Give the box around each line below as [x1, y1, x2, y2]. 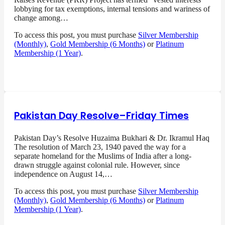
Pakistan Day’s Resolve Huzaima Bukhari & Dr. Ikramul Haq [14, 134, 209, 143]
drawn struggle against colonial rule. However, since [14, 161, 180, 170]
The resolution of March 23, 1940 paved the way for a [14, 143, 186, 152]
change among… [14, 14, 68, 23]
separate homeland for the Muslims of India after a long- [14, 152, 191, 161]
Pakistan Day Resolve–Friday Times [14, 109, 189, 123]
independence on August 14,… [14, 170, 113, 179]
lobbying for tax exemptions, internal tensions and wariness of [14, 5, 210, 14]
